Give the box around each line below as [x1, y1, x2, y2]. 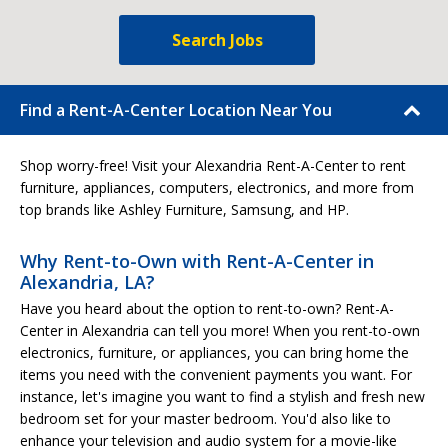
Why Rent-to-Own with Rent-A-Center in [20, 249, 374, 273]
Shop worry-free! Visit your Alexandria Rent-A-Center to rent [20, 156, 406, 175]
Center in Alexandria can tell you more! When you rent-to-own [20, 321, 420, 340]
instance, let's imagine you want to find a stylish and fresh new [20, 387, 425, 406]
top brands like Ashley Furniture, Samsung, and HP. [20, 200, 349, 219]
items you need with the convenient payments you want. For [20, 365, 412, 384]
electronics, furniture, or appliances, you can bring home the [20, 343, 409, 362]
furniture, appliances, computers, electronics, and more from [20, 178, 414, 197]
